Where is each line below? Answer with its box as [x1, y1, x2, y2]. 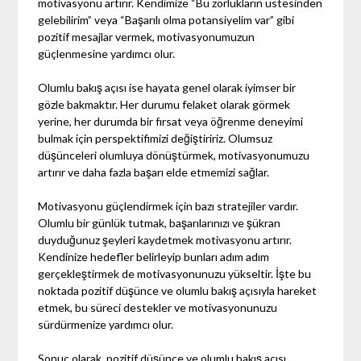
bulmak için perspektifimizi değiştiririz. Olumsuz [38, 131, 273, 145]
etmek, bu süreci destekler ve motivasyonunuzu [38, 300, 278, 314]
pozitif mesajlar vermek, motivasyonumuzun [38, 29, 255, 44]
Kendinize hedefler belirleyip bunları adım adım [38, 249, 270, 263]
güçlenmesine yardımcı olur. [38, 46, 176, 60]
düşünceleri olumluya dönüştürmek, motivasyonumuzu [38, 147, 310, 162]
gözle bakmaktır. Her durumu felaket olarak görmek [38, 97, 291, 111]
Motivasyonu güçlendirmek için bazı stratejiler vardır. [38, 198, 299, 213]
